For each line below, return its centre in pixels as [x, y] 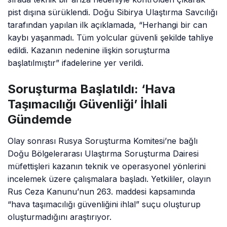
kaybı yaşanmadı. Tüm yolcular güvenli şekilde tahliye [111, 38]
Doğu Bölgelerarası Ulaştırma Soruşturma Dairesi [103, 154]
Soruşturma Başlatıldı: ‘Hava [91, 89]
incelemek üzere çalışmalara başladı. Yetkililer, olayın [109, 179]
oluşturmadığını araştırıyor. [60, 217]
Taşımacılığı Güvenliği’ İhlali [87, 104]
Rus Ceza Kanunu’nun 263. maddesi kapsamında [102, 192]
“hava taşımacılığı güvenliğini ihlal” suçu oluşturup [104, 204]
